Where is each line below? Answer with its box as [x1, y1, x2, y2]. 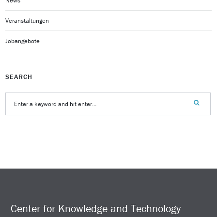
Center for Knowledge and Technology [11, 201, 181, 215]
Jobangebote [5, 36, 40, 45]
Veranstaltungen [5, 16, 49, 25]
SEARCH [5, 72, 33, 81]
